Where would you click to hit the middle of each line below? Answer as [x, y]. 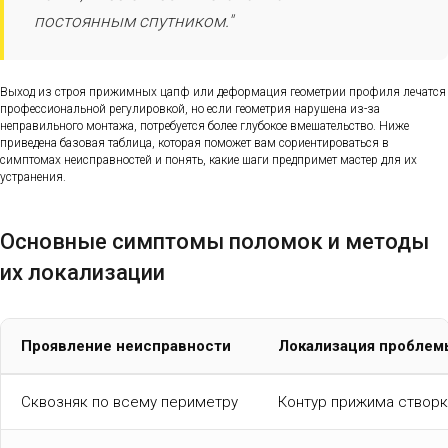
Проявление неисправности [126, 345]
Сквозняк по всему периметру [129, 401]
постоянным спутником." [133, 21]
